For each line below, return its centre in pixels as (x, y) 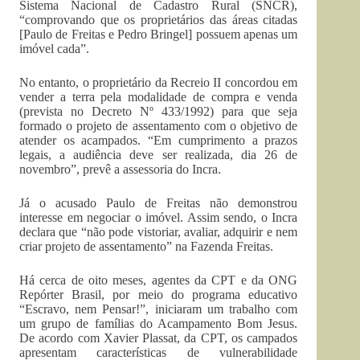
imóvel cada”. (54, 49)
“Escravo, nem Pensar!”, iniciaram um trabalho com (159, 309)
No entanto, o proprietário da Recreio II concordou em (159, 82)
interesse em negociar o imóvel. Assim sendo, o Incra (159, 217)
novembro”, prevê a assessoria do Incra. (120, 169)
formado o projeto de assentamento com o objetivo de (159, 126)
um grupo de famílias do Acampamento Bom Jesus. (159, 323)
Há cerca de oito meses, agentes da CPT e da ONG (159, 280)
